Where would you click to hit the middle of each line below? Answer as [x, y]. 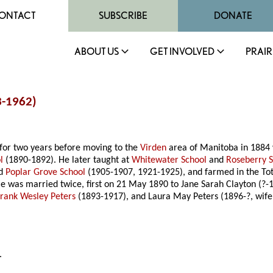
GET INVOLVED [182, 51]
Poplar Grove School [46, 173]
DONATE [233, 16]
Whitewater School [169, 161]
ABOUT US [97, 51]
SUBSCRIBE [123, 16]
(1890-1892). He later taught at [68, 161]
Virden [154, 148]
